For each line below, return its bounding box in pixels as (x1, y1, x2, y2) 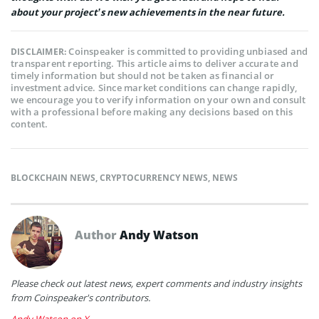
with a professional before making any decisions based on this (11, 105, 293, 118)
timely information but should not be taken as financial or (11, 68, 275, 82)
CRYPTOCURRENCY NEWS (100, 171, 208, 184)
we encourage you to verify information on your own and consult (11, 93, 306, 106)
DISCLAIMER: (11, 45, 69, 58)
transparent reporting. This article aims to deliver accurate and (11, 56, 298, 70)
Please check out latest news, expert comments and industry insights (11, 276, 302, 290)
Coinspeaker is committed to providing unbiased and (68, 44, 308, 58)
